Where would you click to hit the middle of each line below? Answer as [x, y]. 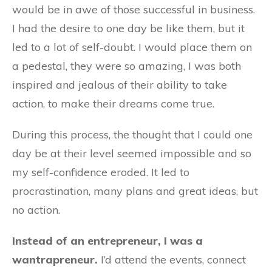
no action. [36, 210]
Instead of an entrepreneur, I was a [107, 241]
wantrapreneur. [55, 260]
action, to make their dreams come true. [113, 104]
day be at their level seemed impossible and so [132, 153]
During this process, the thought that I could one [132, 134]
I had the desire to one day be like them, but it [128, 28]
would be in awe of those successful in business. [134, 9]
